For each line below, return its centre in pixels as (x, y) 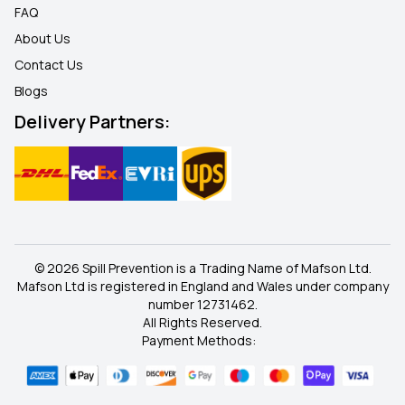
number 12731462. (202, 305)
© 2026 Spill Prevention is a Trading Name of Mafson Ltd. (202, 268)
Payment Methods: (199, 341)
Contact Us (49, 65)
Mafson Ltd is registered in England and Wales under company (202, 287)
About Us (42, 39)
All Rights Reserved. (202, 323)
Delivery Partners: (92, 122)
